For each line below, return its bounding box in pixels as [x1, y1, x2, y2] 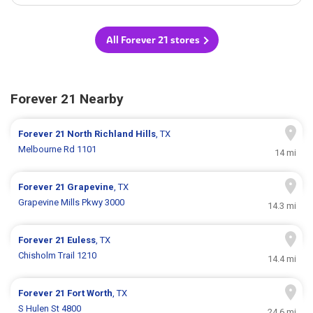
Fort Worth [67, 288, 113, 299]
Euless [67, 235, 96, 246]
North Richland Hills [67, 129, 156, 140]
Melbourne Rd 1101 [18, 144, 97, 155]
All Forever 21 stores [105, 34, 200, 47]
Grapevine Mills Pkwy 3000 [18, 197, 125, 208]
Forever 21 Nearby [10, 91, 124, 108]
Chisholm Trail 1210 [18, 250, 97, 261]
